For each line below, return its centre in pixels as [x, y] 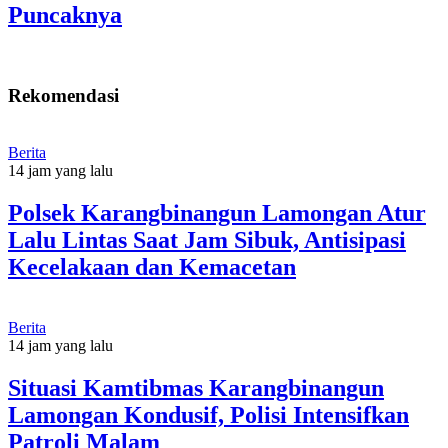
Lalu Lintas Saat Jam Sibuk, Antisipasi [207, 239]
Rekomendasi [63, 96]
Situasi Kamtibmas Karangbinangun [196, 387]
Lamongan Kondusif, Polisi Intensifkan [208, 414]
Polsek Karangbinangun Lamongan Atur [217, 212]
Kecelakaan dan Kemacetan [152, 266]
